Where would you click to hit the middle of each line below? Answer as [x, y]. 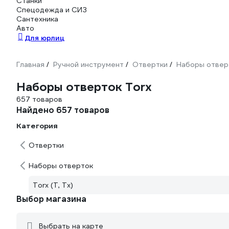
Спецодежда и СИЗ [52, 10]
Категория [37, 126]
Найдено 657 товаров [63, 110]
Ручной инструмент [88, 64]
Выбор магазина [51, 199]
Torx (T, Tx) [53, 185]
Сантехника [37, 19]
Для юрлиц [44, 38]
